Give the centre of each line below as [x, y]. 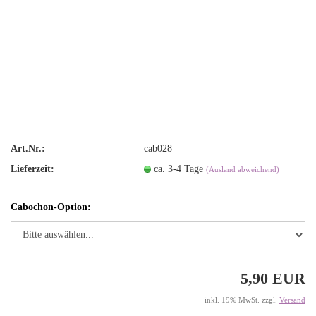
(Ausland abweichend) [243, 169]
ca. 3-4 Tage [180, 169]
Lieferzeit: [32, 169]
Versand [292, 300]
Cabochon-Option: [51, 207]
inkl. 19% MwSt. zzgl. [242, 300]
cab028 [158, 148]
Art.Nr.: [28, 148]
